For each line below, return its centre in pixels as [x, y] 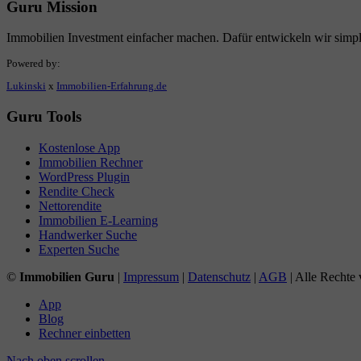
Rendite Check [77, 191]
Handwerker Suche [88, 234]
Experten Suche [79, 249]
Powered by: [33, 64]
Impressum [151, 276]
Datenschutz [219, 276]
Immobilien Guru [67, 276]
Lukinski [26, 87]
